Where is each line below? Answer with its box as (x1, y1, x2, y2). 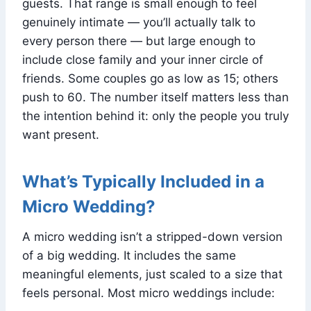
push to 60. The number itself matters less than (22, 90, 289, 104)
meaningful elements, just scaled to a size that (22, 267, 283, 281)
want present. (22, 127, 99, 142)
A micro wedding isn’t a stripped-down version (22, 229, 283, 244)
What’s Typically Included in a (22, 171, 264, 192)
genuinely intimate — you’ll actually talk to (22, 15, 255, 29)
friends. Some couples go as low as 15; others (22, 71, 278, 85)
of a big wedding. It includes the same (22, 248, 236, 262)
